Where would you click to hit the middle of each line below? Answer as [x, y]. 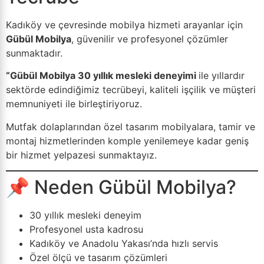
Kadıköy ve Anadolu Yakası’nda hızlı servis [124, 244]
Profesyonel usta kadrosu [86, 230]
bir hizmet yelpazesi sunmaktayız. [81, 155]
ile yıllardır [222, 76]
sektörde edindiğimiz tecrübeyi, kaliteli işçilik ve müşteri [131, 90]
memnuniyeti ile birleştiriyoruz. [74, 104]
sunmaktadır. [34, 53]
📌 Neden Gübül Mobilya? [121, 187]
